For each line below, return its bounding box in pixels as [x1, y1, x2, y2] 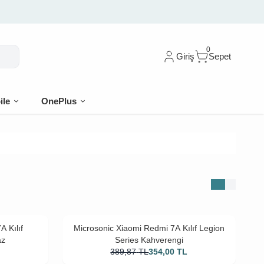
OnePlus [41, 96, 77, 106]
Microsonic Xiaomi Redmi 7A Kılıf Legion [73, 223, 225, 233]
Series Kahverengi [114, 235, 183, 245]
